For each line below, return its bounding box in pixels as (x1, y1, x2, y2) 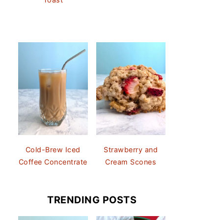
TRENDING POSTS (47, 193, 137, 206)
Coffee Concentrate (18, 157, 87, 166)
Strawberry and (104, 145, 158, 154)
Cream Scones (105, 157, 157, 166)
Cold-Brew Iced (25, 145, 81, 154)
